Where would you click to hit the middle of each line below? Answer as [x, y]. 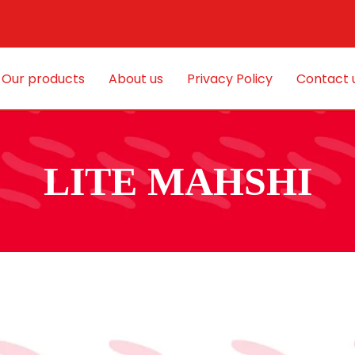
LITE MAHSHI [177, 181]
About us [136, 79]
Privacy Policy [229, 79]
